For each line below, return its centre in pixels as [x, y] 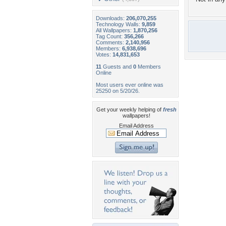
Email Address [136, 126]
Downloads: [111, 18]
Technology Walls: [119, 24]
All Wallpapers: [115, 30]
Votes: [104, 54]
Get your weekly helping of [129, 109]
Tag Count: [110, 36]
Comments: [111, 42]
